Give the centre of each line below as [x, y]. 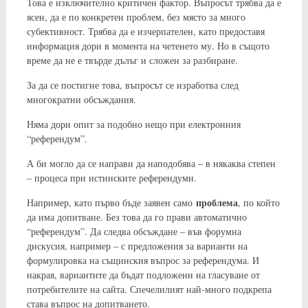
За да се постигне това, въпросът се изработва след [132, 85]
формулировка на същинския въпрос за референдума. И [143, 260]
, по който [258, 202]
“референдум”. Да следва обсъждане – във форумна [134, 231]
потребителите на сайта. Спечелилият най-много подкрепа [149, 289]
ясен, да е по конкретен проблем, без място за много [136, 16]
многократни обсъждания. [81, 99]
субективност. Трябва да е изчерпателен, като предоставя [145, 31]
